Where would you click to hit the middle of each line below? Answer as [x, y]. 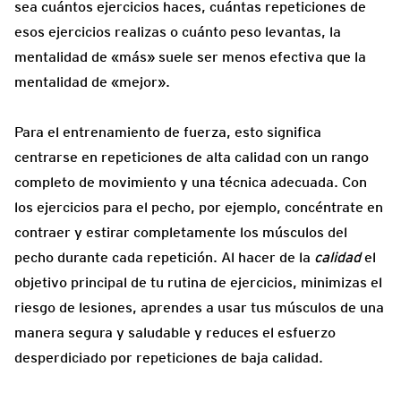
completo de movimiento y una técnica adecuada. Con [191, 182]
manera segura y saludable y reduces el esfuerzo [175, 332]
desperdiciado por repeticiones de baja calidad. [169, 357]
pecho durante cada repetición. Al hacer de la [162, 257]
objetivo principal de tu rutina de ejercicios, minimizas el [198, 282]
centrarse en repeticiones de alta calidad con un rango [192, 157]
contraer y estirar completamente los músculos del [181, 232]
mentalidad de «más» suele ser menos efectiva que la [190, 56]
